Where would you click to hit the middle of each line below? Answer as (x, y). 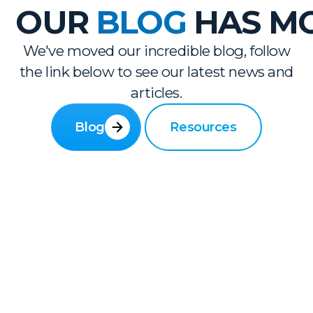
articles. (156, 93)
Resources (203, 127)
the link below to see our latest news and (156, 72)
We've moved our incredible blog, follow (156, 51)
